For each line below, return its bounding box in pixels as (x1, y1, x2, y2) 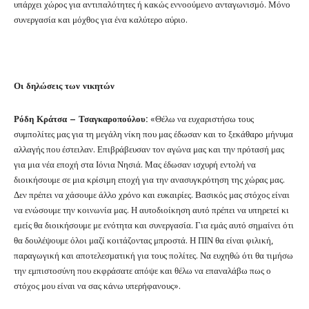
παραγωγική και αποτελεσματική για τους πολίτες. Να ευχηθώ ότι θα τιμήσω (14, 248, 293, 261)
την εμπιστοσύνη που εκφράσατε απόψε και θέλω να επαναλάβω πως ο (14, 263, 271, 276)
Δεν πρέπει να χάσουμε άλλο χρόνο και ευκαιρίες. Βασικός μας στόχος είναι (14, 188, 290, 200)
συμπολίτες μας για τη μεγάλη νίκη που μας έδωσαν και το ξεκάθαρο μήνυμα (14, 127, 293, 139)
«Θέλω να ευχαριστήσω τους (150, 112, 254, 124)
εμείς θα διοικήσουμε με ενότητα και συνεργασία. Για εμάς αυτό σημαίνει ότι (14, 218, 294, 230)
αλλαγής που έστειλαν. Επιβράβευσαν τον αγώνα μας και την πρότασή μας (14, 142, 284, 154)
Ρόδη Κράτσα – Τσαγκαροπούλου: (14, 112, 150, 124)
